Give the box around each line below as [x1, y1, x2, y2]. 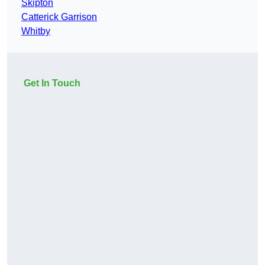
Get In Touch [24, 78, 80, 89]
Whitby [21, 26, 50, 37]
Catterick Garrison [21, 12, 97, 22]
